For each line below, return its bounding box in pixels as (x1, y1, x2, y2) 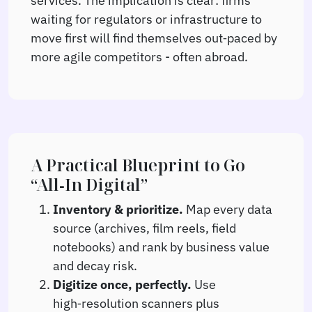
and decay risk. (53, 256, 137, 274)
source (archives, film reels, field (53, 219, 236, 236)
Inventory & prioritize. (53, 200, 183, 217)
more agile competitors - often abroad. (31, 47, 248, 65)
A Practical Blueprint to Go (31, 153, 245, 176)
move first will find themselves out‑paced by (31, 29, 277, 46)
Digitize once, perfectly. (53, 275, 192, 292)
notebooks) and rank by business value (53, 237, 270, 255)
